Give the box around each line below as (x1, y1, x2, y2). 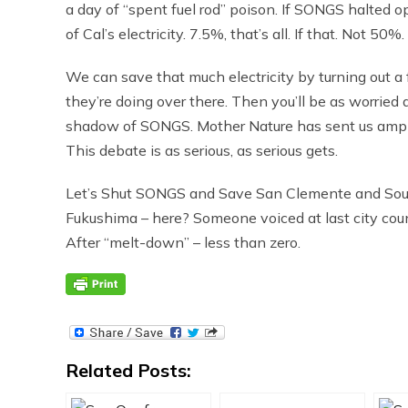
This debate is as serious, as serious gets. (66, 141, 338, 159)
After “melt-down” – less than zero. (66, 233, 301, 251)
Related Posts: (66, 359, 191, 382)
